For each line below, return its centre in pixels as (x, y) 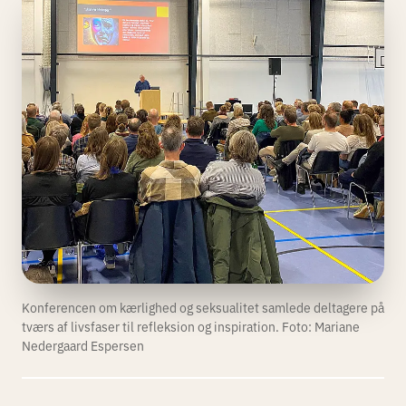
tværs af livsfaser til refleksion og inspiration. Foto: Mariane (191, 326)
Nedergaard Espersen (83, 345)
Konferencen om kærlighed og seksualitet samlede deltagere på (203, 307)
